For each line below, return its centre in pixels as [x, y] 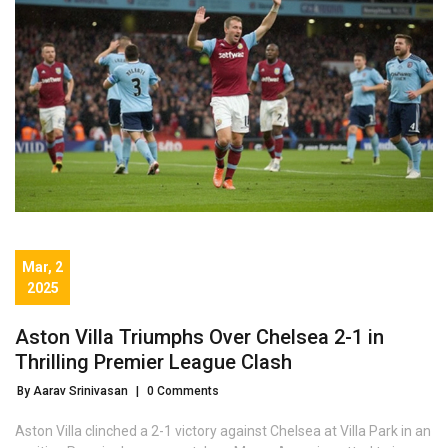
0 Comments [183, 391]
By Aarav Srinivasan [72, 391]
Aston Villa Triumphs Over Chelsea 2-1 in [199, 337]
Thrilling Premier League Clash [153, 362]
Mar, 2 [42, 266]
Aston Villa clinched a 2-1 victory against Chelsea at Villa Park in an [223, 431]
